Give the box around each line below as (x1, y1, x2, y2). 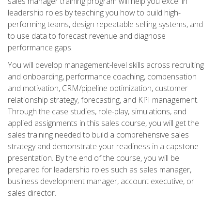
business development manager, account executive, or (8, 175, 194, 186)
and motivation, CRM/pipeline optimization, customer (8, 82, 188, 93)
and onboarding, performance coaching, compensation (8, 71, 197, 82)
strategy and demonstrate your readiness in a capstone (8, 140, 199, 152)
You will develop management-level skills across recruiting (8, 59, 204, 70)
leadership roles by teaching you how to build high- (8, 7, 181, 18)
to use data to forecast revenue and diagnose (8, 30, 166, 41)
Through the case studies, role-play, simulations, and (8, 106, 186, 117)
